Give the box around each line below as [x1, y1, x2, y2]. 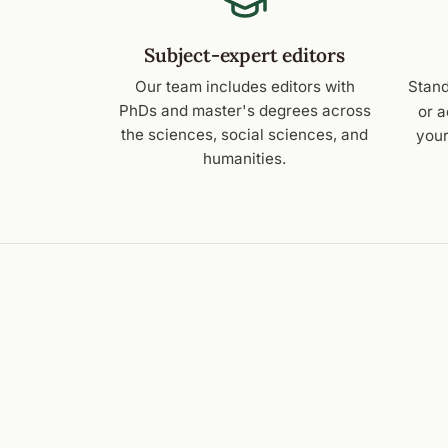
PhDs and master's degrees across [118, 101, 371, 121]
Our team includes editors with [134, 77, 355, 97]
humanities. [203, 149, 286, 169]
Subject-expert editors [144, 43, 345, 68]
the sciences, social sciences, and [121, 125, 368, 145]
